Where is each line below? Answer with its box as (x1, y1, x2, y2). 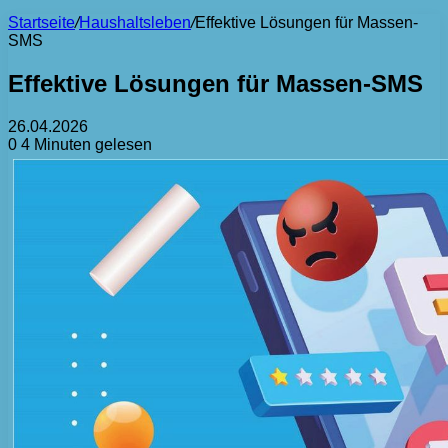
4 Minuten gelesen (17, 135, 152, 153)
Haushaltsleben (79, 14, 191, 31)
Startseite (8, 14, 75, 31)
